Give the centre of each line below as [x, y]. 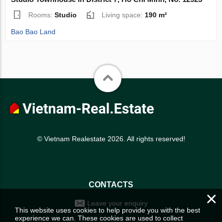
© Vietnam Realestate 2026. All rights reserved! [111, 139]
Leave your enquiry [117, 203]
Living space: [123, 15]
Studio [66, 15]
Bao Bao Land [33, 31]
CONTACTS [111, 185]
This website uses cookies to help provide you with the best [108, 210]
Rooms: [42, 15]
